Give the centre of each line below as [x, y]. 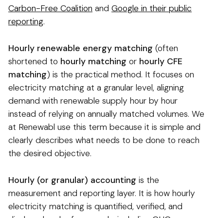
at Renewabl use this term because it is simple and [104, 127]
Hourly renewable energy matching [81, 48]
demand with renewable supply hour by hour [93, 101]
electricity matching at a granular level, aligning [96, 88]
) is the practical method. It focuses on [120, 75]
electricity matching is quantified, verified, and [95, 207]
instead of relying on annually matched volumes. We [106, 114]
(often [165, 48]
